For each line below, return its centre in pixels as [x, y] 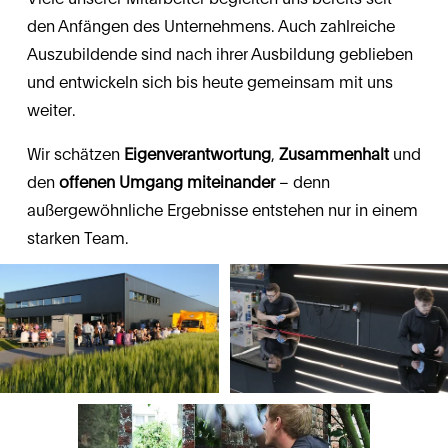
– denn [302, 182]
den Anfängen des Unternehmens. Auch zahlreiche [210, 26]
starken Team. [77, 238]
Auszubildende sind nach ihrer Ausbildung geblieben [219, 54]
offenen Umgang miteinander [166, 182]
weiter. [51, 110]
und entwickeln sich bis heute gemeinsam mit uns [209, 82]
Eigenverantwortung [197, 154]
